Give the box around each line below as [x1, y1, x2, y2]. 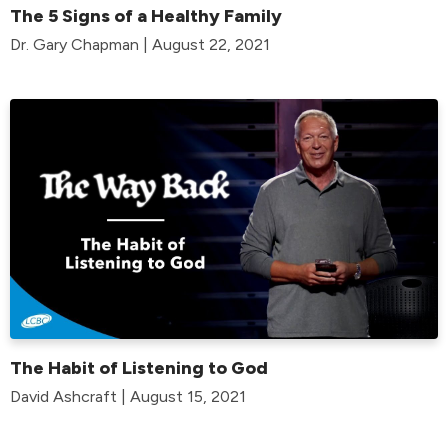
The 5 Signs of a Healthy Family [10, 4, 282, 27]
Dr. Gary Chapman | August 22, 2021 [10, 34, 270, 54]
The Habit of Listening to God [10, 357, 268, 380]
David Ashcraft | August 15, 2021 [10, 387, 246, 407]
